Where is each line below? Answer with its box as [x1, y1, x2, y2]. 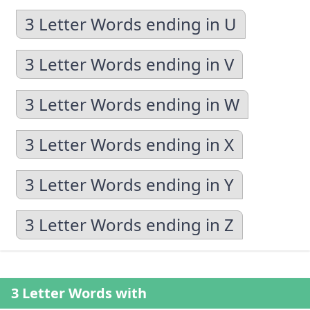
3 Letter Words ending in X [25, 133, 234, 156]
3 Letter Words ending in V [25, 53, 234, 75]
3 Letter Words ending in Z [25, 213, 234, 236]
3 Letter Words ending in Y [25, 173, 234, 196]
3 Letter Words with [11, 284, 147, 302]
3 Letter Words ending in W [25, 93, 239, 116]
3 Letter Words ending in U [25, 12, 237, 35]
